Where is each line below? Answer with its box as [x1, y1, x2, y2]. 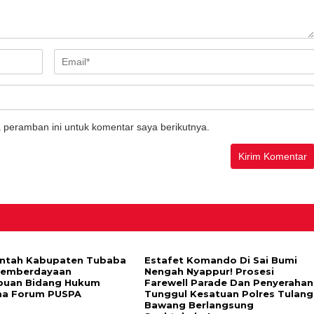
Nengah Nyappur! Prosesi [144, 266, 274, 277]
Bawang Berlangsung [144, 299, 254, 310]
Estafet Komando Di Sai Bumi [144, 254, 297, 266]
